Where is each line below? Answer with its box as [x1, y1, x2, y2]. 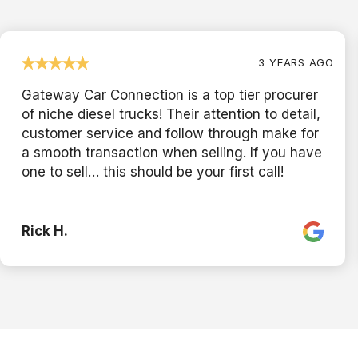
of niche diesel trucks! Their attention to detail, [22, 105, 320, 122]
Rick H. [22, 222, 68, 239]
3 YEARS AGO [258, 55, 334, 69]
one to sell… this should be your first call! [22, 163, 284, 180]
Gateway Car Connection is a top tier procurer [22, 86, 318, 103]
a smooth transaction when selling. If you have [22, 144, 322, 161]
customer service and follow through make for [22, 125, 319, 141]
